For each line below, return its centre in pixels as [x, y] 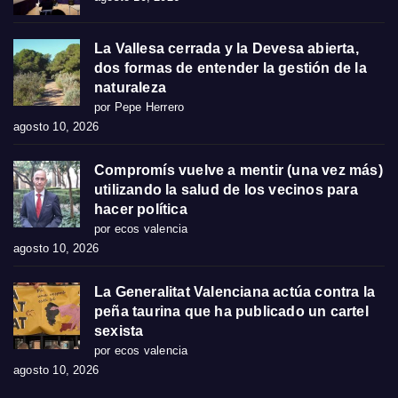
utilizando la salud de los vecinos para [226, 189]
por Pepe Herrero [139, 107]
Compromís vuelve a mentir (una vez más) [239, 170]
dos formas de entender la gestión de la [231, 68]
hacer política [141, 209]
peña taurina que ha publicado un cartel [231, 311]
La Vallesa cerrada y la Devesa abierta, [227, 48]
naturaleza [130, 87]
